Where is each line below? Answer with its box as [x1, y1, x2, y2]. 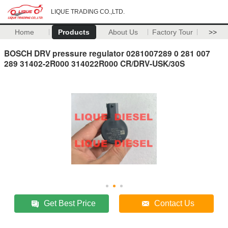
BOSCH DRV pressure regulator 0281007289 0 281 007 [4, 47, 210, 59]
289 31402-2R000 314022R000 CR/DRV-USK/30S [4, 57, 185, 69]
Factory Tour [152, 28, 193, 36]
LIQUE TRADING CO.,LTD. [51, 8, 125, 15]
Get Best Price [44, 198, 96, 208]
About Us [108, 28, 138, 36]
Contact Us [154, 198, 195, 208]
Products [58, 28, 90, 36]
